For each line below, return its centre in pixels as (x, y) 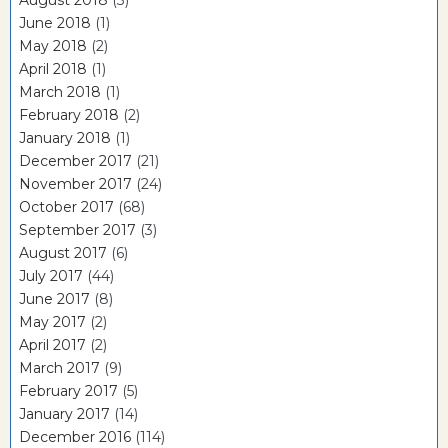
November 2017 (75, 184)
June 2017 (54, 299)
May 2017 (52, 322)
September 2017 (77, 230)
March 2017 (59, 368)
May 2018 (53, 46)
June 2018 (55, 23)
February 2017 (68, 391)
